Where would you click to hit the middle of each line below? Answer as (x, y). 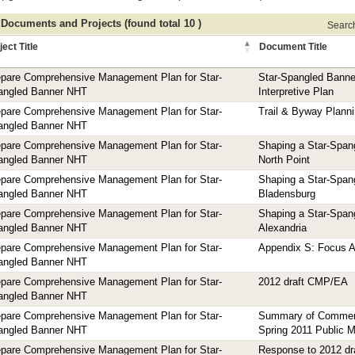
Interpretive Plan (296, 92)
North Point (284, 160)
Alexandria (282, 228)
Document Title (293, 46)
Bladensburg (287, 194)
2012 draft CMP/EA (303, 282)
